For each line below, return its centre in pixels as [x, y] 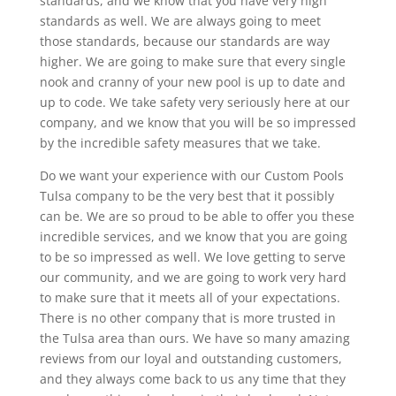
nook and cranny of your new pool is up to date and [192, 81]
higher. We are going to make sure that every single [192, 61]
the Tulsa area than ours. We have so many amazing [194, 338]
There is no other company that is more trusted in [187, 317]
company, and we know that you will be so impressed [198, 122]
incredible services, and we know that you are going [193, 236]
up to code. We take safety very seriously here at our [194, 102]
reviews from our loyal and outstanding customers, [190, 358]
